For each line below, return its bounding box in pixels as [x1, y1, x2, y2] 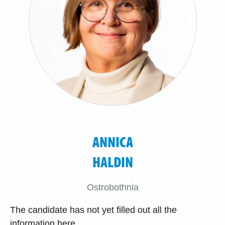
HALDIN [92, 152, 133, 171]
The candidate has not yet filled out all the [10, 204, 177, 215]
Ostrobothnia [86, 182, 139, 192]
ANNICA [92, 132, 133, 151]
